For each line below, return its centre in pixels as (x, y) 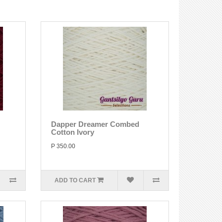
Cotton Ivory (72, 132)
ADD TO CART (75, 180)
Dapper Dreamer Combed (95, 124)
